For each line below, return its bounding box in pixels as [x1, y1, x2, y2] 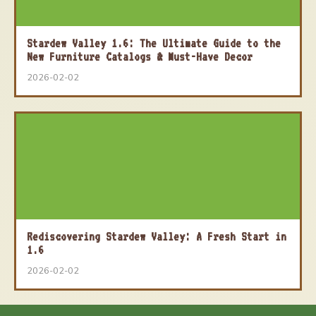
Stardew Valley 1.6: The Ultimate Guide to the [27, 37, 281, 50]
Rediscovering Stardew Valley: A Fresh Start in [27, 230, 286, 243]
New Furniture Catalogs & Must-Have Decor [27, 50, 253, 63]
